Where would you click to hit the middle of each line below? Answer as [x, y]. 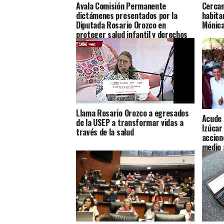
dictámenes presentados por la [127, 15]
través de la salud [105, 132]
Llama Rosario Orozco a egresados [132, 113]
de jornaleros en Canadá [115, 44]
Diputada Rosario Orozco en [121, 25]
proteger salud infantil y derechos [132, 34]
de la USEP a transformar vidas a [130, 122]
